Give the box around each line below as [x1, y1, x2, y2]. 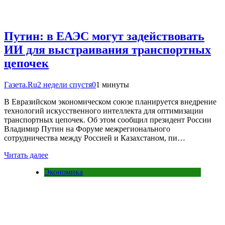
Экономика [44, 168, 83, 177]
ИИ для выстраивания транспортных [4, 43, 211, 57]
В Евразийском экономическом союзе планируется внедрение [4, 97, 216, 106]
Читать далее [4, 151, 48, 160]
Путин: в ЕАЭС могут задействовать [4, 30, 204, 43]
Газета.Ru [4, 80, 37, 89]
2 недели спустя [37, 80, 92, 89]
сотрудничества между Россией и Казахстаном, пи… [4, 134, 185, 143]
